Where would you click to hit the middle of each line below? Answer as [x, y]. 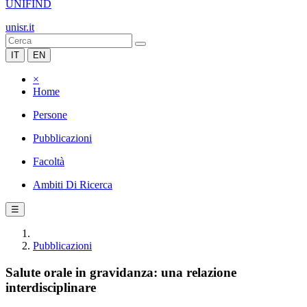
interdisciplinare [51, 287]
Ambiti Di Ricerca [73, 185]
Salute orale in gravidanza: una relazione [121, 272]
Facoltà [49, 161]
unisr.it [20, 27]
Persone [50, 115]
